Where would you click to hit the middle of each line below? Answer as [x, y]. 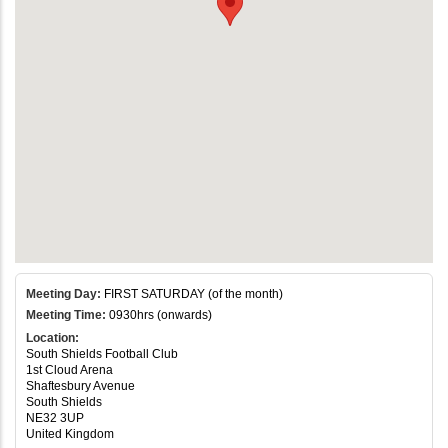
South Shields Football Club [102, 353]
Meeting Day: [63, 293]
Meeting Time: [66, 314]
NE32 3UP [55, 417]
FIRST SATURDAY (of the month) [192, 293]
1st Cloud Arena [69, 369]
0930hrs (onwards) [159, 314]
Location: [52, 337]
